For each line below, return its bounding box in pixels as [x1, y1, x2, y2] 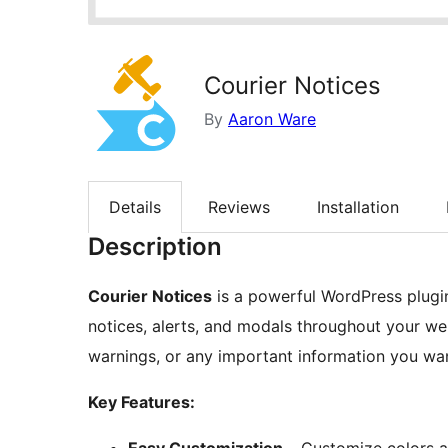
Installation [317, 196, 399, 217]
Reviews [208, 196, 270, 217]
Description [88, 232, 222, 262]
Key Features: [88, 392, 195, 413]
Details [109, 196, 161, 217]
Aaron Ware [228, 108, 316, 129]
